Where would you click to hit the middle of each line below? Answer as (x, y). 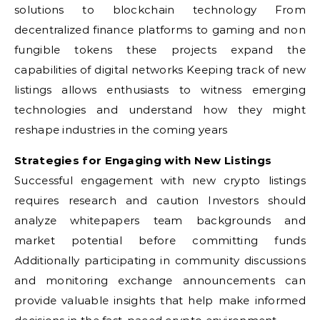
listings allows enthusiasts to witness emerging (160, 90)
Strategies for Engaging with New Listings (143, 160)
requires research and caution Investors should (160, 200)
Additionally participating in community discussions (160, 260)
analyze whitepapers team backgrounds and (160, 220)
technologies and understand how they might (160, 110)
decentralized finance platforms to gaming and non (160, 30)
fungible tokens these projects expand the (160, 50)
